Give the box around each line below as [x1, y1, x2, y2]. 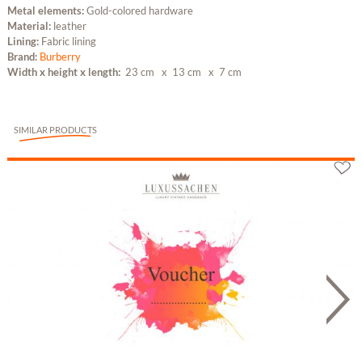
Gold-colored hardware [86, 4, 193, 18]
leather [53, 19, 86, 33]
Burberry [39, 50, 81, 64]
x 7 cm [203, 65, 242, 79]
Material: [6, 19, 53, 33]
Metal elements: [6, 4, 86, 18]
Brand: [6, 50, 40, 64]
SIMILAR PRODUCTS [13, 124, 97, 136]
